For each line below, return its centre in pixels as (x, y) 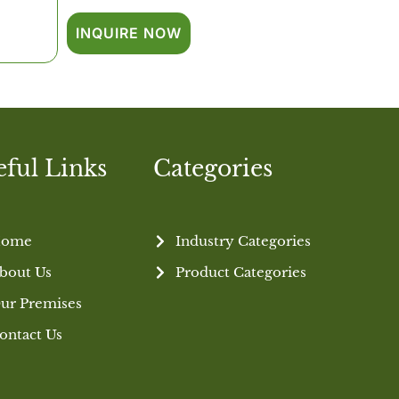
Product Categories (241, 273)
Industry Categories (244, 241)
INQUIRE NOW (129, 33)
